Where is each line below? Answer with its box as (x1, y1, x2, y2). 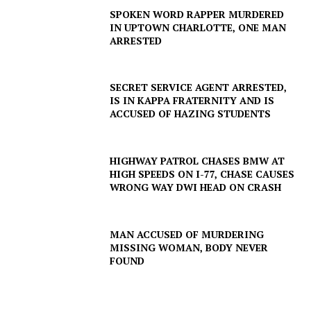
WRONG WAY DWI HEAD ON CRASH (110, 180, 282, 194)
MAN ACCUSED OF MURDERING (110, 227, 264, 241)
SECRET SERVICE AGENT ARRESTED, (110, 81, 287, 94)
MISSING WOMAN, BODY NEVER (110, 240, 269, 254)
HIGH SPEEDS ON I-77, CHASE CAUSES (110, 167, 295, 180)
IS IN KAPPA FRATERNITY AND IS (110, 94, 275, 108)
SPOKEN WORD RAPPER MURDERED (110, 7, 285, 21)
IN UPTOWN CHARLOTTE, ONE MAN (110, 20, 287, 34)
